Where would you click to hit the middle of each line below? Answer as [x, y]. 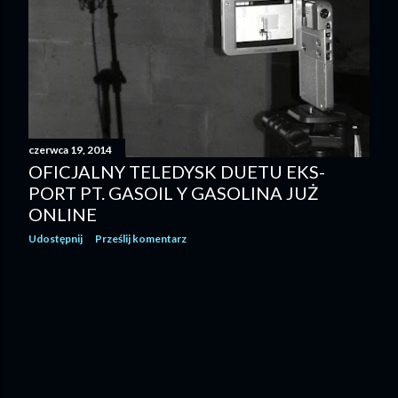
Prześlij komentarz [141, 239]
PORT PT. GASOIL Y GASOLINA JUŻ [173, 193]
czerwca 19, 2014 [70, 150]
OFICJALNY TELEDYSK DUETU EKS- [177, 172]
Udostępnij [56, 239]
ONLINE [63, 215]
